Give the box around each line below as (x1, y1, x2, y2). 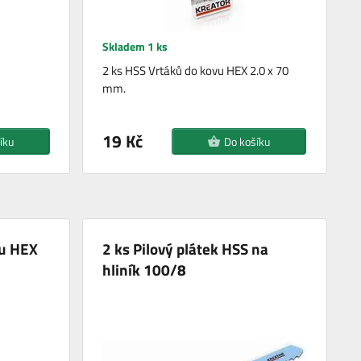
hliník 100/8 (102, 257, 187, 281)
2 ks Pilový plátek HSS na (102, 236, 269, 260)
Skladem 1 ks (102, 37, 168, 55)
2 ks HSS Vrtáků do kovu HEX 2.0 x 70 (102, 60, 289, 80)
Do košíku (224, 132, 271, 150)
